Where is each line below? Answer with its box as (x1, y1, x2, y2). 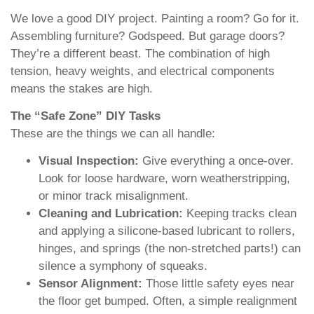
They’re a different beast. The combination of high (11, 46, 270, 60)
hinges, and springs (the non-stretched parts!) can (39, 242, 301, 256)
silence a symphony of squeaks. (39, 259, 207, 273)
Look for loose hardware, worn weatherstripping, (39, 172, 290, 186)
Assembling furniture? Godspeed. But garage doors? (11, 29, 285, 43)
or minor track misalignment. (39, 189, 189, 203)
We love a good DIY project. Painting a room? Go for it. (11, 11, 299, 25)
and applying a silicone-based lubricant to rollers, (39, 224, 295, 238)
